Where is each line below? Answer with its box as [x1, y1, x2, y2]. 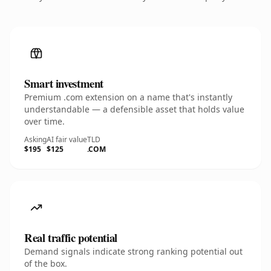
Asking [24, 134, 47, 145]
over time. [24, 116, 65, 127]
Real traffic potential [24, 229, 117, 246]
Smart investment [24, 75, 104, 91]
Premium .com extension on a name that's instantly [24, 91, 232, 103]
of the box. [24, 258, 67, 269]
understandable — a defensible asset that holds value [24, 103, 244, 115]
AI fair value [47, 134, 87, 145]
